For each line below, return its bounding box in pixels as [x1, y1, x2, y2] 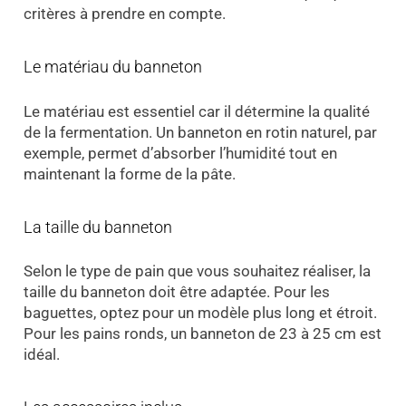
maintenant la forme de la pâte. [23, 164, 236, 183]
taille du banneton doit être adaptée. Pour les [23, 283, 330, 302]
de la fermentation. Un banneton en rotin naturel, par [23, 122, 377, 141]
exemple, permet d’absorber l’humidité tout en [23, 143, 337, 162]
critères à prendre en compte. [23, 5, 226, 24]
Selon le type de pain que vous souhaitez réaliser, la [23, 262, 371, 281]
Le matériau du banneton [23, 57, 202, 77]
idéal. [23, 345, 60, 364]
